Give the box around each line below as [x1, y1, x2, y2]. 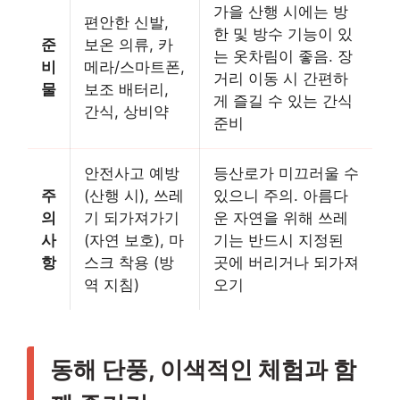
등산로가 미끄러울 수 [213, 164, 359, 183]
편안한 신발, [84, 13, 169, 32]
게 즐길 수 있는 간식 [213, 92, 353, 111]
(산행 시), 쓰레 [84, 187, 184, 205]
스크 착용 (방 [84, 254, 174, 272]
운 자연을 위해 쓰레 [213, 209, 348, 228]
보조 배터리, [84, 80, 169, 99]
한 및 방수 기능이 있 [213, 25, 353, 44]
